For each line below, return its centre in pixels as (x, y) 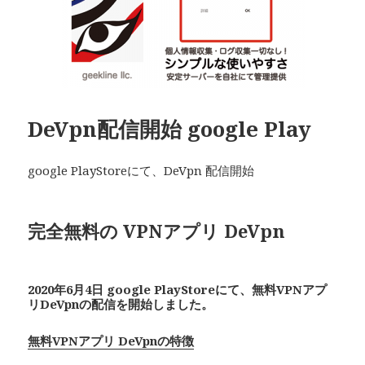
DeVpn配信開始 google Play (170, 128)
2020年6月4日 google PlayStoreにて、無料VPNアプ (178, 289)
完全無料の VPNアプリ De (138, 230)
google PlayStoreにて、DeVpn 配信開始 (141, 170)
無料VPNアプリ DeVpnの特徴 (111, 340)
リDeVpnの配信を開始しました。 (121, 303)
